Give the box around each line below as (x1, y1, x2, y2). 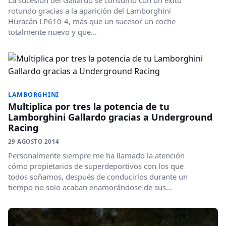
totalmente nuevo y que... (8, 27, 97, 37)
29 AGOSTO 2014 (8, 138, 60, 145)
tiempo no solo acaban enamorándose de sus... (8, 182, 172, 192)
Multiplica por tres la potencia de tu (8, 100, 169, 112)
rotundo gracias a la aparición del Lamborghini (8, 6, 171, 16)
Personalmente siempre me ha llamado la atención (8, 150, 185, 160)
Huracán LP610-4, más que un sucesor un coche (8, 16, 176, 26)
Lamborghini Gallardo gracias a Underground (8, 111, 212, 123)
